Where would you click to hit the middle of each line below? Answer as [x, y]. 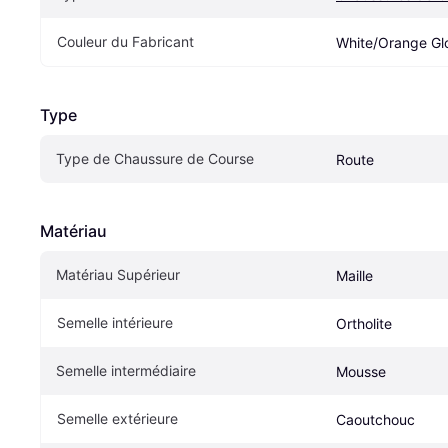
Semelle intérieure [115, 323]
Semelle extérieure [117, 419]
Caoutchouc [375, 420]
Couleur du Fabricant [125, 42]
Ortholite [364, 324]
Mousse [361, 372]
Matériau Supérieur [118, 275]
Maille [354, 276]
